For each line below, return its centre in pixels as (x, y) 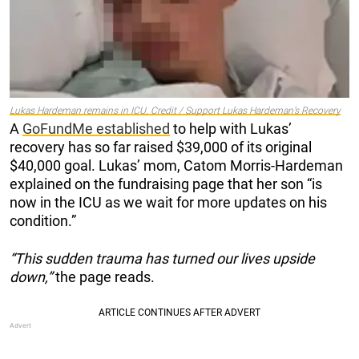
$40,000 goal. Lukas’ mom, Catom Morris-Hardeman (176, 165)
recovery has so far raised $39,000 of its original (161, 147)
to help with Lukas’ (231, 128)
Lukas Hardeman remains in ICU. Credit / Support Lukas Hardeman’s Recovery (175, 110)
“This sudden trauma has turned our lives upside (162, 258)
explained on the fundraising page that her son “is (166, 184)
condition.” (43, 220)
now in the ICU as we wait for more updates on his (168, 202)
